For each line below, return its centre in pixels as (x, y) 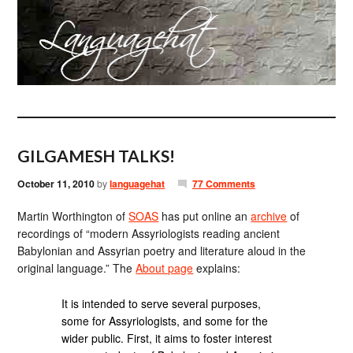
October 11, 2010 (56, 184)
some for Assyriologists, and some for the (165, 320)
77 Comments (223, 184)
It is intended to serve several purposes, (162, 303)
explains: (217, 268)
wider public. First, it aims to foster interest (167, 338)
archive (269, 216)
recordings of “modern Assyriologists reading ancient (149, 233)
